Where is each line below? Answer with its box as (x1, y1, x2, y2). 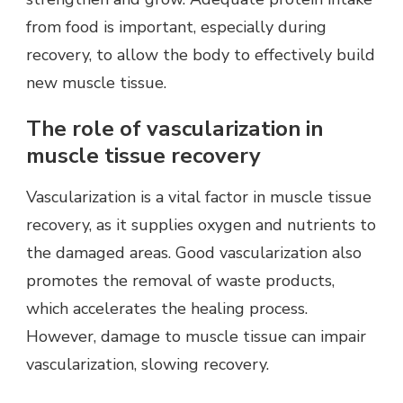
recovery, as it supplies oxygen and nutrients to (26, 214, 376, 237)
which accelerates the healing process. (26, 298, 308, 320)
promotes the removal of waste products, (26, 270, 335, 292)
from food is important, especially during (26, 16, 327, 39)
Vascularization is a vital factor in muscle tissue (26, 186, 372, 209)
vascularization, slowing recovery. (26, 354, 269, 376)
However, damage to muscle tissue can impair (26, 326, 366, 348)
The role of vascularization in (26, 114, 323, 144)
